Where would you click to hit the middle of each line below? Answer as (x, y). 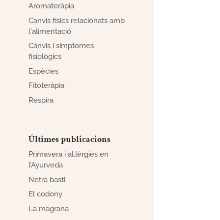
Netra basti (47, 179)
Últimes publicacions (69, 139)
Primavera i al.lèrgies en (68, 154)
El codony (45, 194)
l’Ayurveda (45, 165)
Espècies (43, 71)
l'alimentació (50, 31)
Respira (41, 100)
